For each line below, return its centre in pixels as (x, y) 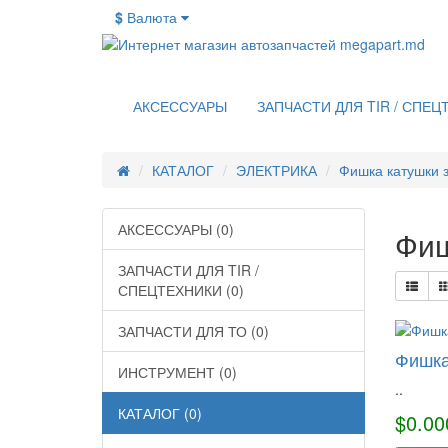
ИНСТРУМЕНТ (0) (177, 372)
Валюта (152, 17)
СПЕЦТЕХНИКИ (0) (181, 290)
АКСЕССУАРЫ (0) (176, 229)
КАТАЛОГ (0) (160, 413)
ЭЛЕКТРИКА (276, 170)
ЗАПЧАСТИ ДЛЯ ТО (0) (193, 331)
